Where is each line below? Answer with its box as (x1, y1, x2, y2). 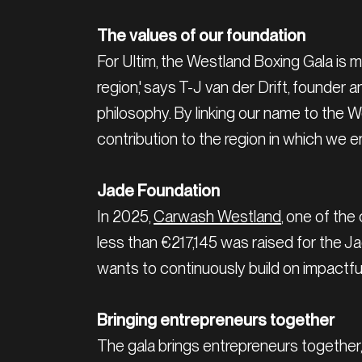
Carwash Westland (154, 206, 281, 226)
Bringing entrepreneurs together (97, 309, 335, 330)
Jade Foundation (97, 180, 220, 200)
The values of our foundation (97, 25, 305, 45)
